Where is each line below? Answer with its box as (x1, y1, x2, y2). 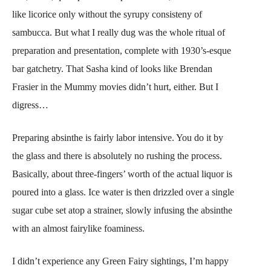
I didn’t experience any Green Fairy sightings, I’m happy (12, 256, 229, 267)
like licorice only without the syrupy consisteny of (12, 9, 202, 20)
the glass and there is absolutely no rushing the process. (12, 151, 222, 162)
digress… (12, 100, 48, 111)
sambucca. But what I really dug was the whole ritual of (12, 27, 225, 38)
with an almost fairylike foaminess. (12, 223, 145, 234)
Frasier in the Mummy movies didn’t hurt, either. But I (12, 82, 218, 93)
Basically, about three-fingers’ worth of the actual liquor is (12, 169, 232, 180)
